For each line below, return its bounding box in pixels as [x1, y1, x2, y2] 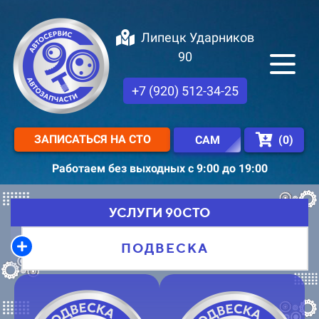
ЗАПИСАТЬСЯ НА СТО [33, 132, 151, 146]
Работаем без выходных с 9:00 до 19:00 [51, 162, 268, 175]
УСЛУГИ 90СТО [109, 205, 210, 220]
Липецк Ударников [140, 29, 254, 45]
